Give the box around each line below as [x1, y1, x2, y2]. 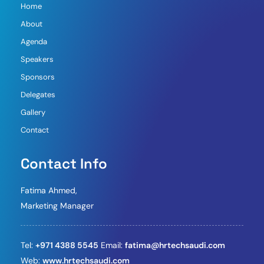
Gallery [21, 107, 45, 117]
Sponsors [21, 71, 55, 82]
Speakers [21, 54, 54, 64]
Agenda [21, 36, 47, 47]
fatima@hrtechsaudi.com [125, 239, 225, 250]
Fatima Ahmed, [21, 184, 77, 196]
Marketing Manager [21, 200, 94, 211]
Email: [98, 239, 125, 250]
